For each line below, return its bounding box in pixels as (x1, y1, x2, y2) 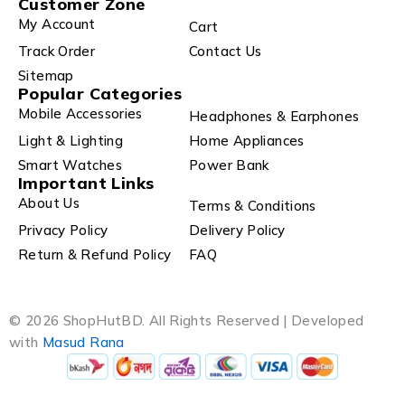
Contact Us (189, 42, 262, 60)
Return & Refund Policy (18, 245, 172, 263)
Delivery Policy (189, 221, 286, 239)
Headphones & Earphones (189, 107, 360, 125)
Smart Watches (18, 155, 122, 174)
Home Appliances (189, 131, 305, 149)
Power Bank (189, 155, 269, 174)
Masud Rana (42, 333, 125, 351)
